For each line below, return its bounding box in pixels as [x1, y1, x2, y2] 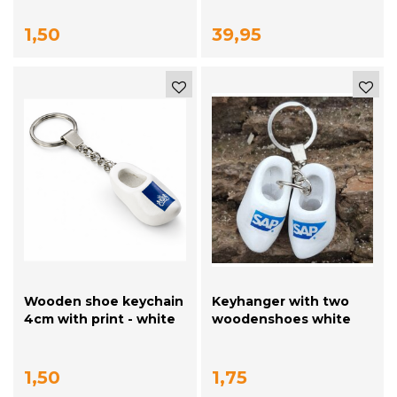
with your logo [211, 328, 309, 345]
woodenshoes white [211, 310, 351, 327]
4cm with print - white [24, 310, 175, 327]
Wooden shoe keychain [24, 292, 183, 309]
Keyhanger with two [211, 292, 349, 309]
